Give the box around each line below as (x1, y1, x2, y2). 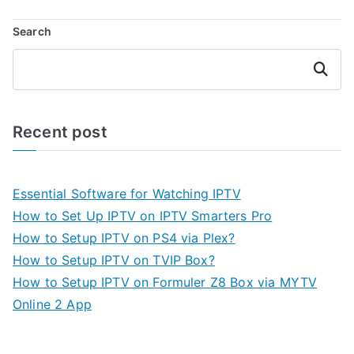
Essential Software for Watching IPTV (13, 186, 241, 202)
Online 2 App (13, 296, 92, 313)
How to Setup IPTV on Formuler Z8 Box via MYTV (13, 274, 318, 291)
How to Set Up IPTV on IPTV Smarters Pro (13, 208, 273, 224)
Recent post (13, 122, 107, 142)
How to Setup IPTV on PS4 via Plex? (13, 230, 235, 247)
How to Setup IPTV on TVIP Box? (13, 252, 215, 269)
